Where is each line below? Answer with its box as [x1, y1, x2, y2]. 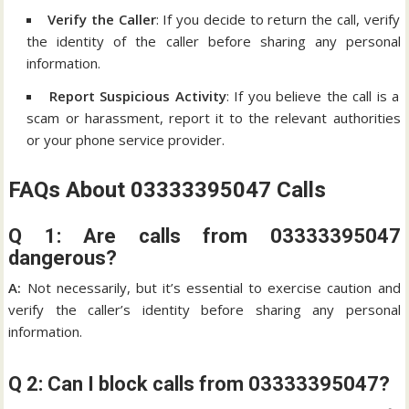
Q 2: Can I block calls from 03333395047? [8, 372, 391, 395]
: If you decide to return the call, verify [155, 9, 400, 28]
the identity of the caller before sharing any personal [26, 31, 401, 50]
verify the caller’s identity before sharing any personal [8, 299, 401, 319]
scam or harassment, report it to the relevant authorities [26, 108, 401, 127]
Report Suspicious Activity [48, 86, 226, 105]
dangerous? [8, 246, 118, 269]
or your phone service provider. [26, 130, 225, 149]
